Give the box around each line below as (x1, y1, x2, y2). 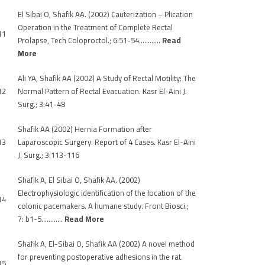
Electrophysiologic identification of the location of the (18, 186, 196, 200)
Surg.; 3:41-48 (18, 97, 65, 111)
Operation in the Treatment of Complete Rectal (18, 20, 173, 34)
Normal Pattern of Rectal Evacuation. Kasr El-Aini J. (18, 84, 187, 98)
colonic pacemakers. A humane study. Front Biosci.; (18, 199, 189, 213)
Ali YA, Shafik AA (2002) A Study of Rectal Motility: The (18, 71, 196, 85)
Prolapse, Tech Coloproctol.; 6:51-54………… (18, 33, 162, 47)
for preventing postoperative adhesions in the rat (18, 250, 181, 264)
